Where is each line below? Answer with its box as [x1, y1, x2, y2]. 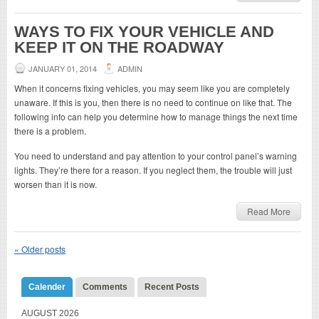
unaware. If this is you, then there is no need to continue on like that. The [14, 95, 292, 108]
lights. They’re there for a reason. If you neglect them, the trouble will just [14, 163, 292, 176]
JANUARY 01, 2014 [28, 62, 97, 74]
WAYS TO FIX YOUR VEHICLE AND [14, 22, 274, 41]
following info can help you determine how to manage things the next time [14, 110, 298, 122]
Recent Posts [145, 281, 199, 292]
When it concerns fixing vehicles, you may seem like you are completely [14, 81, 290, 94]
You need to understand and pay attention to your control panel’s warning [14, 149, 297, 162]
